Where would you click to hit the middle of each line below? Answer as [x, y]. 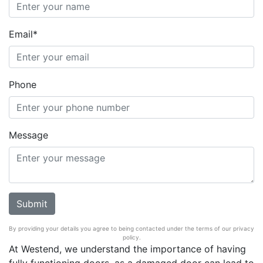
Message [28, 135]
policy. [131, 237]
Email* [23, 34]
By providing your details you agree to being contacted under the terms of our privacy [131, 228]
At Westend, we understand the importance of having [127, 249]
